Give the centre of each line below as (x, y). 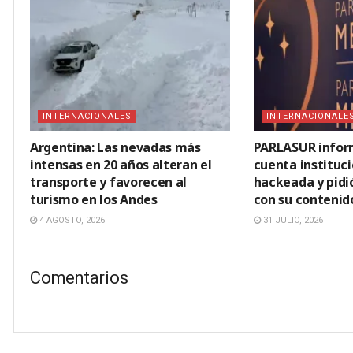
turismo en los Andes (94, 200)
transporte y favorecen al (108, 182)
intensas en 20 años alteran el (121, 165)
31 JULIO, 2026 (292, 221)
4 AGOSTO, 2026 (71, 221)
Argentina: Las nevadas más (115, 148)
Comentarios (79, 277)
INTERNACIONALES (87, 117)
